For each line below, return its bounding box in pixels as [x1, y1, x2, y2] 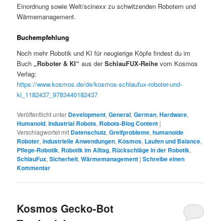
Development [68, 110, 106, 119]
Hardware [159, 110, 187, 119]
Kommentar [17, 163, 51, 173]
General [109, 110, 131, 119]
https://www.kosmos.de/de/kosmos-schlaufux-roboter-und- [17, 79, 183, 89]
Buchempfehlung [17, 33, 70, 42]
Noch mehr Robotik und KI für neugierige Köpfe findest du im [17, 48, 191, 58]
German [134, 110, 157, 119]
